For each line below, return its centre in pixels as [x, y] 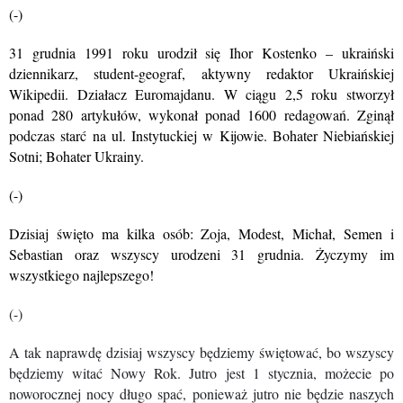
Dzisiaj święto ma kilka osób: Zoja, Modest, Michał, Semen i [201, 233]
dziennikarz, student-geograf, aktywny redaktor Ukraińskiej [201, 73]
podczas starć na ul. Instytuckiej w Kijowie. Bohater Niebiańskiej [201, 135]
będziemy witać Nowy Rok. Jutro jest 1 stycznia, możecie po [201, 373]
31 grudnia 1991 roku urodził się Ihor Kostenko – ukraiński [201, 53]
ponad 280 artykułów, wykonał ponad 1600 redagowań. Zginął [201, 115]
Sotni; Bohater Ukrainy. [76, 156]
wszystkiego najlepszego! [81, 275]
